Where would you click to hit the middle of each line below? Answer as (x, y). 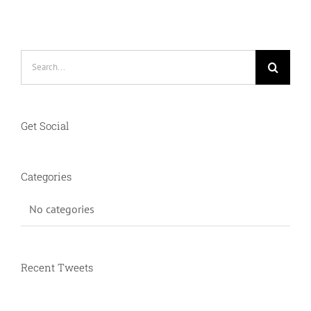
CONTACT (37, 10)
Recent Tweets (57, 267)
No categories (62, 209)
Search (36, 58)
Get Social (45, 125)
